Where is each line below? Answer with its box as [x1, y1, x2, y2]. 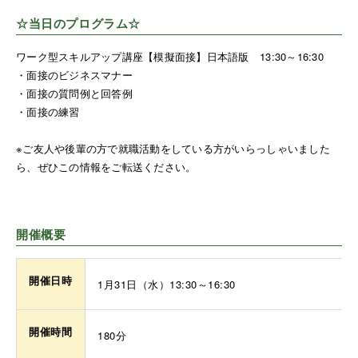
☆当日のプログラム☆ [16, 14, 141, 33]
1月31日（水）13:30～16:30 [97, 276, 236, 292]
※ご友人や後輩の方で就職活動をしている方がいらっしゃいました [16, 141, 330, 157]
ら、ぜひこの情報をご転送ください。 [16, 159, 197, 175]
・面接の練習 [16, 104, 80, 120]
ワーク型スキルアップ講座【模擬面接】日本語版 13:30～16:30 [16, 49, 324, 65]
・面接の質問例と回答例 [16, 86, 133, 101]
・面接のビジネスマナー [16, 67, 133, 83]
